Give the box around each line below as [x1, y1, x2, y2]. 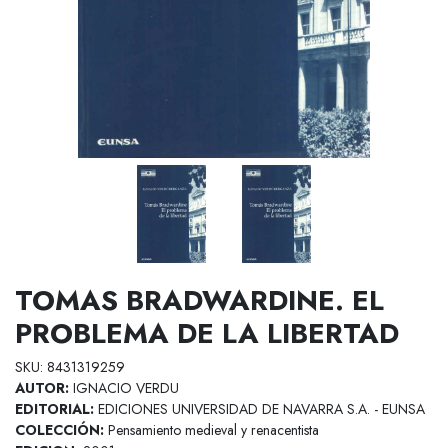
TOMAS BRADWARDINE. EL [15, 280, 384, 322]
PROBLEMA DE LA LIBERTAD [15, 313, 399, 355]
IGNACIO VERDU [69, 378, 179, 399]
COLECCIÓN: [15, 420, 104, 441]
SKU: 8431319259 [15, 357, 125, 378]
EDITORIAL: [15, 399, 94, 420]
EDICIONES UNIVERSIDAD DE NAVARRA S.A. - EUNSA [94, 399, 425, 420]
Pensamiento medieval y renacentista [104, 420, 319, 441]
